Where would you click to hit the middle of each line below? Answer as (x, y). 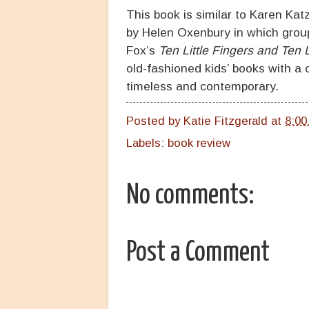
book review (199, 143)
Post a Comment (198, 252)
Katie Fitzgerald (226, 121)
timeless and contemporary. (202, 86)
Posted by (155, 121)
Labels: (147, 143)
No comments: (190, 195)
